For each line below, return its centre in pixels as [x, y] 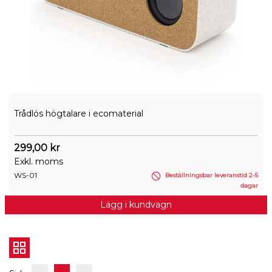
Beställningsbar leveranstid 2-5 [211, 175]
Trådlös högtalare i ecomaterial [79, 114]
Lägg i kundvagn [136, 204]
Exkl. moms [39, 162]
